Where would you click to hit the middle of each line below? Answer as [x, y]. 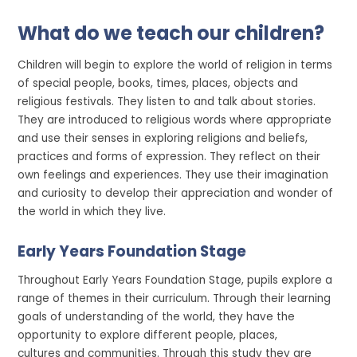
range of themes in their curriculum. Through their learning [175, 299]
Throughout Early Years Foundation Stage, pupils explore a [175, 280]
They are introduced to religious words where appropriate [175, 120]
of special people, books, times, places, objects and [158, 83]
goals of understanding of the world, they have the [157, 317]
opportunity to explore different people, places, [148, 335]
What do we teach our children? [171, 33]
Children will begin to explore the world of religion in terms [175, 65]
